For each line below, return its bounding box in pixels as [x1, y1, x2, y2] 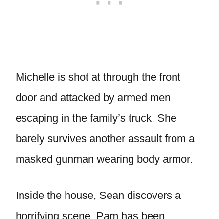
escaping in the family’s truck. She [16, 112, 176, 124]
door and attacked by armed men [16, 91, 171, 104]
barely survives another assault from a [16, 132, 195, 145]
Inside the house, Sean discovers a [16, 189, 181, 201]
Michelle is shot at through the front [16, 71, 180, 83]
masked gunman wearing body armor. [16, 153, 193, 165]
